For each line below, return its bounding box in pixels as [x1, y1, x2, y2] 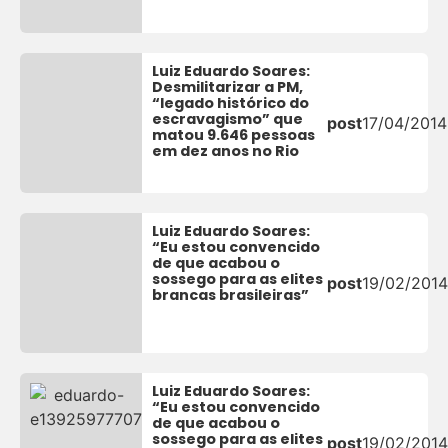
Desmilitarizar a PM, [152, 77, 304, 98]
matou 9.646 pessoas [152, 125, 316, 146]
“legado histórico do [152, 93, 310, 114]
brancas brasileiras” [152, 285, 310, 306]
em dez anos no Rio [152, 141, 300, 162]
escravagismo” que [152, 109, 304, 130]
